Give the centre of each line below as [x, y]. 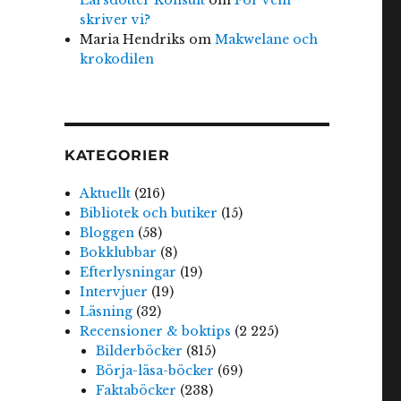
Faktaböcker [136, 391]
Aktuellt [106, 194]
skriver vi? [115, 19]
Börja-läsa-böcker [154, 371]
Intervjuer [114, 292]
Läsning [107, 312]
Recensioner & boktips [156, 332]
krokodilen [117, 59]
